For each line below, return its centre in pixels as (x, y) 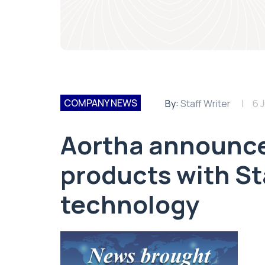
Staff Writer (206, 104)
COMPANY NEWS (101, 103)
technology (130, 204)
